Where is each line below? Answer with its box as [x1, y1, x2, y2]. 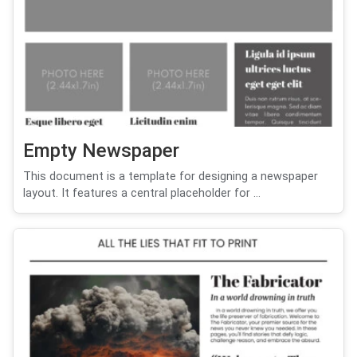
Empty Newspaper [23, 139, 179, 162]
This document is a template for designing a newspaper [23, 169, 318, 183]
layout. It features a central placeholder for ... [23, 186, 261, 200]
